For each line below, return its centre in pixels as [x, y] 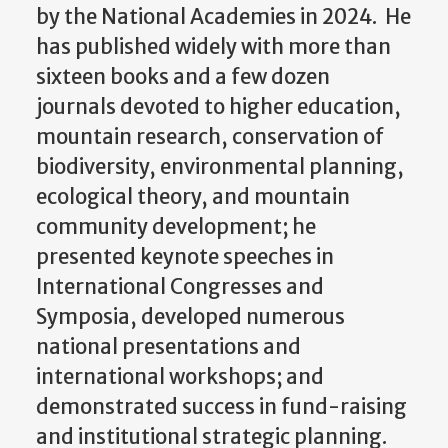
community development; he [176, 226]
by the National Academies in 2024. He [223, 16]
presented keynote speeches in [185, 256]
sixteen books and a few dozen [183, 76]
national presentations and [168, 346]
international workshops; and [180, 376]
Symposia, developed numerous [190, 316]
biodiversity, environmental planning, [220, 166]
